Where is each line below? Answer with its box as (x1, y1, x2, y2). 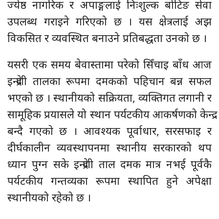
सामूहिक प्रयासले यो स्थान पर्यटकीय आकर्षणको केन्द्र (7, 107, 212, 122)
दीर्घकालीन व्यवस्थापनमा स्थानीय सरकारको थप (7, 140, 212, 155)
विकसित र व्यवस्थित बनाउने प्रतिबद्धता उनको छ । (7, 30, 207, 45)
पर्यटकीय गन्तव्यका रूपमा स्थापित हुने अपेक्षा (7, 173, 212, 188)
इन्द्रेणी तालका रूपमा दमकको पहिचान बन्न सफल (7, 73, 212, 88)
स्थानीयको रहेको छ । (7, 190, 91, 205)
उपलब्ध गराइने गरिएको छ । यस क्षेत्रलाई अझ (7, 14, 212, 29)
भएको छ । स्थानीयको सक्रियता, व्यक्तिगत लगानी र (7, 90, 212, 105)
